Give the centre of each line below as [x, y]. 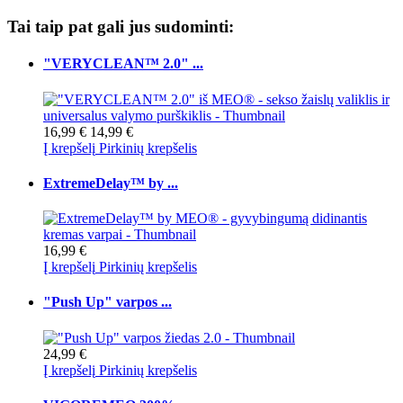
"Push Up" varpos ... [107, 302]
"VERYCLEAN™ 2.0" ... [123, 64]
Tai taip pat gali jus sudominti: [121, 27]
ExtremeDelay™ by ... [111, 183]
